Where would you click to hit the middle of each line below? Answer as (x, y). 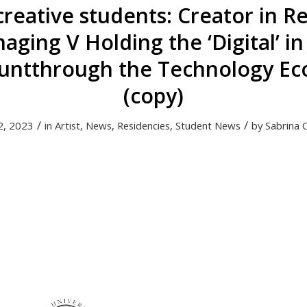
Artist (67, 125)
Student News (208, 125)
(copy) (153, 96)
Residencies (144, 125)
